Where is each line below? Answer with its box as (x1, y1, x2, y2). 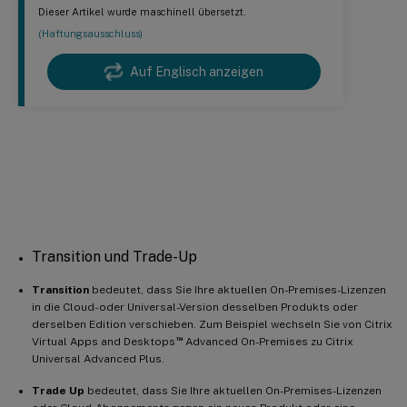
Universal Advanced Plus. (32, 352, 164, 365)
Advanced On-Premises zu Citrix (182, 335, 353, 348)
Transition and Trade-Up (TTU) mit (14, 132, 374, 157)
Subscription (189, 175, 328, 201)
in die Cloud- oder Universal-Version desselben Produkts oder (32, 301, 358, 313)
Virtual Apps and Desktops (32, 335, 175, 348)
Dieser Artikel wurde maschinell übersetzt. (38, 5, 246, 18)
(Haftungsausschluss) (38, 27, 143, 40)
